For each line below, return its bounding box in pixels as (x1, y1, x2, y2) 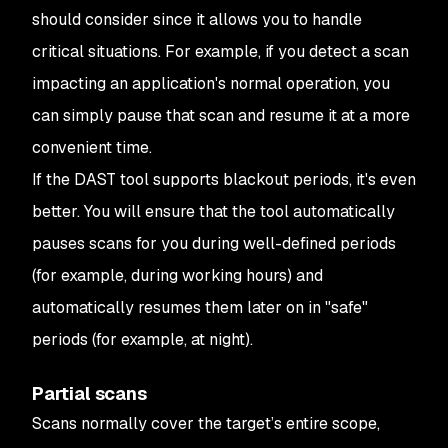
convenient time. (32, 137, 152, 158)
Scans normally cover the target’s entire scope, (32, 413, 380, 434)
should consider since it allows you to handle (32, 9, 362, 30)
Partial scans (32, 382, 147, 405)
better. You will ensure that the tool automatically (32, 201, 395, 222)
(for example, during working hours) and (32, 265, 323, 286)
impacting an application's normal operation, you (32, 73, 390, 94)
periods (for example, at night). (32, 329, 253, 350)
